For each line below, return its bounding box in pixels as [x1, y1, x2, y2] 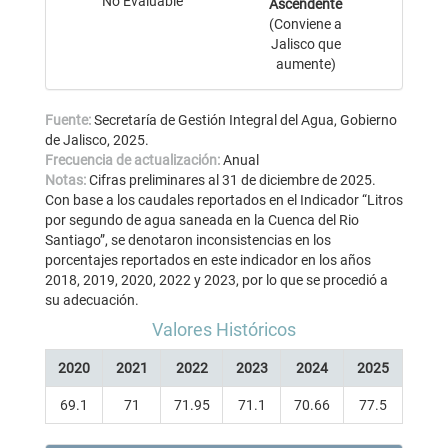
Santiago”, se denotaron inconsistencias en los [45, 231, 331, 248]
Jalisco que [270, 35, 341, 52]
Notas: [45, 171, 89, 188]
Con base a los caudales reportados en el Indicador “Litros [45, 191, 403, 208]
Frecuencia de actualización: [45, 151, 223, 168]
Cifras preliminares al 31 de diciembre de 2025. [89, 171, 376, 188]
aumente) [275, 55, 336, 72]
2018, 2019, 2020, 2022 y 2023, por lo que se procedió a [45, 271, 388, 288]
